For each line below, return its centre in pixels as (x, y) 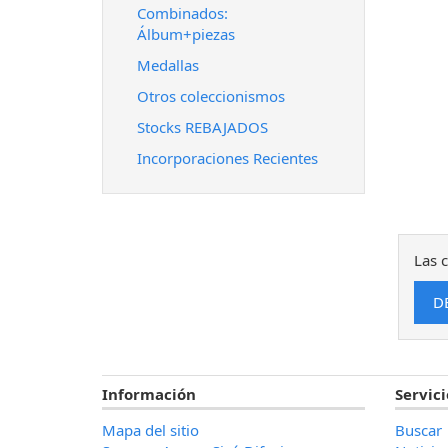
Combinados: (182, 13)
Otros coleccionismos (211, 96)
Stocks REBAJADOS (202, 127)
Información (149, 394)
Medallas (168, 65)
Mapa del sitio (150, 430)
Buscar (418, 430)
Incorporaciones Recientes (227, 158)
